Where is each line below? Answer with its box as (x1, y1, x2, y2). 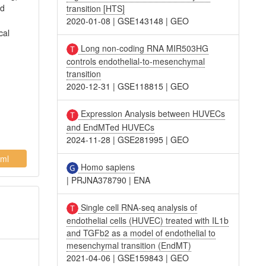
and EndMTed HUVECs (66, 121, 155, 133)
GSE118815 (118, 80, 164, 93)
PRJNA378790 (71, 173, 127, 186)
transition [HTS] (66, 2, 125, 14)
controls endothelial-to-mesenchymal (66, 55, 205, 68)
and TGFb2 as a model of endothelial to (66, 227, 216, 239)
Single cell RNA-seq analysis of (78, 201, 198, 213)
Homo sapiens (78, 160, 135, 173)
